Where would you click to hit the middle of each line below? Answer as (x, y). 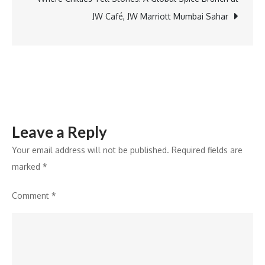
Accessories (240, 31)
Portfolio (234, 48)
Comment (32, 195)
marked (27, 167)
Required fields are (207, 150)
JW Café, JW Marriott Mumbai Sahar (160, 16)
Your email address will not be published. (91, 150)
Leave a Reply (59, 132)
